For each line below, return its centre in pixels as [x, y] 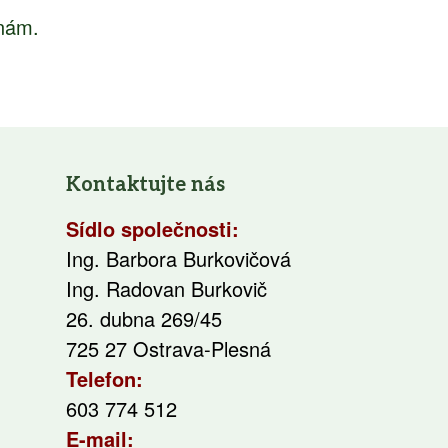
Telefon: [104, 378]
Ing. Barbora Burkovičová [178, 258]
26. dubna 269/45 [144, 318]
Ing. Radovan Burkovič [166, 288]
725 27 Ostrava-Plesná [168, 348]
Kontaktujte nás [145, 185]
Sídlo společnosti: [152, 228]
